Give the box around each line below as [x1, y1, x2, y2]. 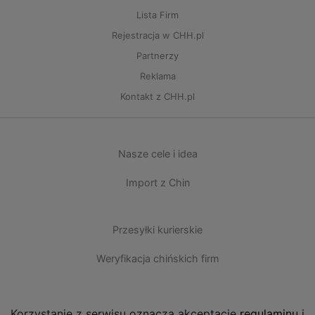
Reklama [139, 70, 176, 82]
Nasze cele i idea [117, 148, 198, 160]
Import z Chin [125, 176, 190, 189]
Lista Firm [136, 9, 179, 21]
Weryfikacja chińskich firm [96, 252, 219, 265]
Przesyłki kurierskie [112, 224, 202, 236]
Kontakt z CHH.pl [120, 91, 195, 103]
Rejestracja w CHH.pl [111, 30, 204, 41]
